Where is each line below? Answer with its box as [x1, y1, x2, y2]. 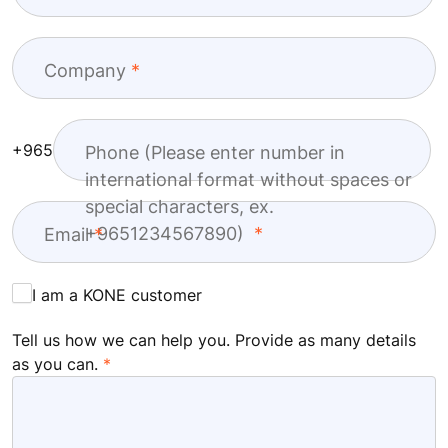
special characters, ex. [85, 195, 274, 217]
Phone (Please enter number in [85, 141, 345, 163]
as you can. [12, 353, 98, 374]
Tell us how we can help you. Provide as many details [12, 329, 416, 350]
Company [44, 59, 126, 81]
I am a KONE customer [32, 284, 202, 305]
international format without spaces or [85, 168, 412, 190]
